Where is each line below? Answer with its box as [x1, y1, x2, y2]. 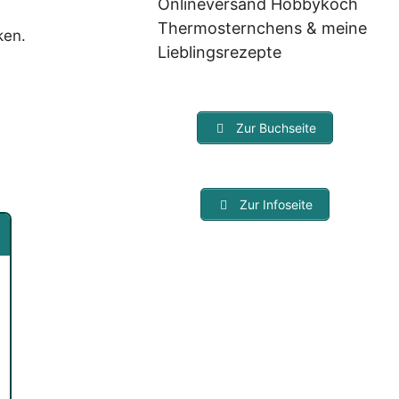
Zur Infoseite [236, 196, 313, 212]
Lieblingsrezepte [158, 42, 282, 61]
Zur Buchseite [232, 119, 317, 135]
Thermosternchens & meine [158, 18, 368, 37]
